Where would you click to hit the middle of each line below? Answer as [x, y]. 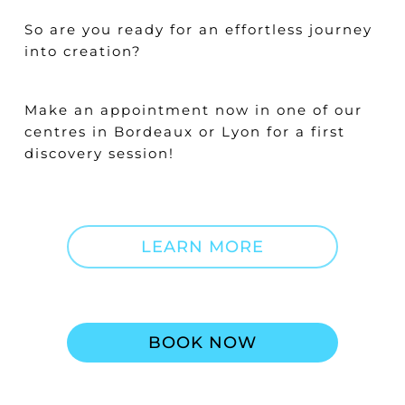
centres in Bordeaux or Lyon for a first [184, 131]
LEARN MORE [202, 246]
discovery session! [99, 153]
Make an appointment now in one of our [193, 109]
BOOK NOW [202, 342]
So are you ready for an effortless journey [198, 30]
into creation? [83, 52]
